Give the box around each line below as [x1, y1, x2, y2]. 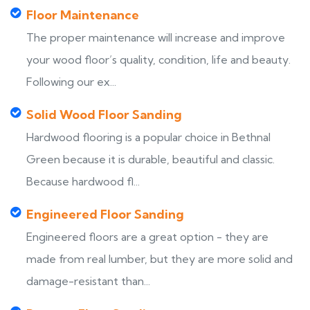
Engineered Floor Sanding [26, 206, 184, 222]
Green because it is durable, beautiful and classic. [26, 152, 275, 166]
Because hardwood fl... [26, 174, 140, 188]
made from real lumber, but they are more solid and [26, 252, 293, 266]
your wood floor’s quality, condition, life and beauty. [26, 53, 291, 66]
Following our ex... [26, 75, 116, 89]
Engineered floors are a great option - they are [26, 230, 268, 244]
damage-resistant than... [26, 274, 150, 288]
